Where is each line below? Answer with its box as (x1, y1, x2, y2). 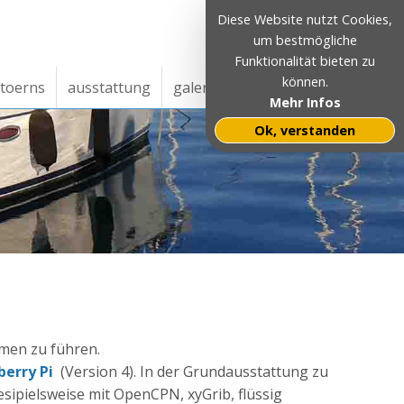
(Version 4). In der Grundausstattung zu (53, 362, 328, 382)
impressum (243, 78, 318, 97)
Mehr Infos (269, 94, 341, 111)
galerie (173, 78, 220, 97)
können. (281, 73, 328, 90)
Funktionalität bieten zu (234, 52, 375, 69)
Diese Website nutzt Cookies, (217, 11, 392, 28)
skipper (341, 78, 392, 97)
